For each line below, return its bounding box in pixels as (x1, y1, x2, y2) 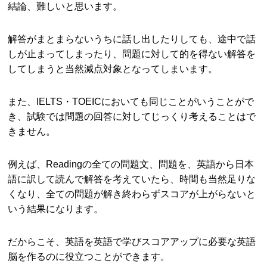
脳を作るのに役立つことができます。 (8, 251, 170, 262)
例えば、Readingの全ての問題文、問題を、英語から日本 (8, 159, 254, 170)
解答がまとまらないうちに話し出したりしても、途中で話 (8, 33, 256, 45)
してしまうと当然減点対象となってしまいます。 (8, 63, 218, 74)
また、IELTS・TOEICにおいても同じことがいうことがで (8, 96, 254, 107)
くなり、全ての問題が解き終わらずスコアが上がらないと (8, 188, 256, 200)
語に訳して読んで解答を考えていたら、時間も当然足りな (8, 173, 256, 185)
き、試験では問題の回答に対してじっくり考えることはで (8, 111, 256, 122)
